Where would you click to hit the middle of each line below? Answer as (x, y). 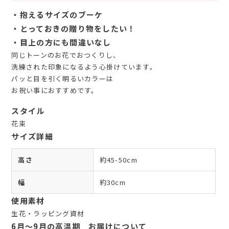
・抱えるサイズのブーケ (57, 14)
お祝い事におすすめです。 (55, 90)
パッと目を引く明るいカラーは (63, 78)
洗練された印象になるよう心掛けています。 (84, 66)
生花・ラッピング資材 (48, 213)
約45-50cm (118, 159)
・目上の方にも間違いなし (61, 42)
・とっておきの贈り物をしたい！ (74, 28)
